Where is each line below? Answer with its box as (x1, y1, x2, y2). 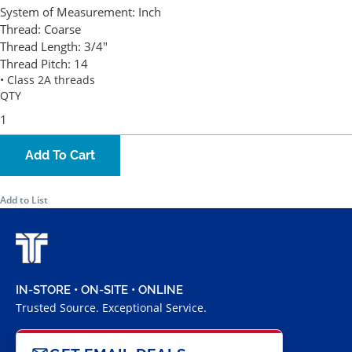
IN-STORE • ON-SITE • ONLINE (16, 283, 183, 298)
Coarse (44, 21, 81, 38)
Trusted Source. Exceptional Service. (16, 300, 207, 316)
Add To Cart (25, 148, 95, 163)
